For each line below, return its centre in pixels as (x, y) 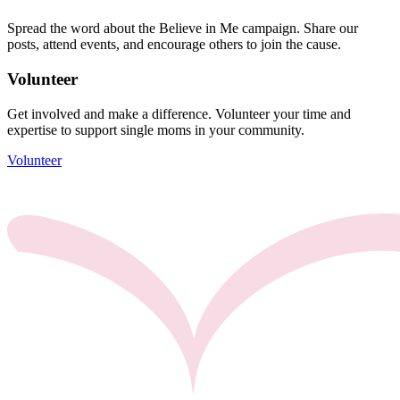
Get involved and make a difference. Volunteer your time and (179, 113)
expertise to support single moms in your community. (156, 129)
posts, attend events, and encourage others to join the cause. (174, 45)
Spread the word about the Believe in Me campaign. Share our (183, 29)
